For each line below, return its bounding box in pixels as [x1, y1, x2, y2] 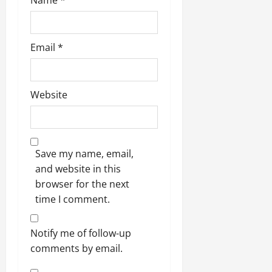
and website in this [35, 162, 121, 176]
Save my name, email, [35, 147, 134, 161]
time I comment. [35, 192, 110, 206]
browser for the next [35, 177, 129, 191]
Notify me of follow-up [30, 226, 131, 240]
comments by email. [30, 242, 123, 256]
